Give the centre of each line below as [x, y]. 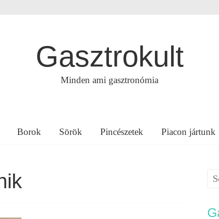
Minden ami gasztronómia [109, 80]
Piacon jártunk [188, 132]
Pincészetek [122, 132]
